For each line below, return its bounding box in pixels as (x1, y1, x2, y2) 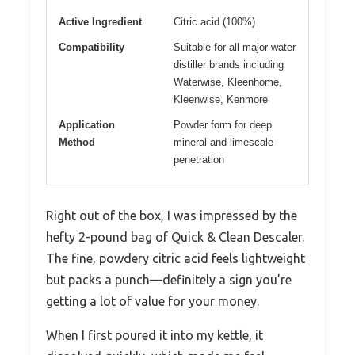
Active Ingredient (59, 16, 142, 29)
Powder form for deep (174, 119, 272, 132)
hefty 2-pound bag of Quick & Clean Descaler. (46, 230, 304, 245)
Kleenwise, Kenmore (174, 94, 268, 106)
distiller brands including (174, 59, 284, 71)
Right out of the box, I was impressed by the (46, 208, 297, 223)
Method (59, 136, 95, 149)
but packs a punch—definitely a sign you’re (46, 273, 292, 288)
